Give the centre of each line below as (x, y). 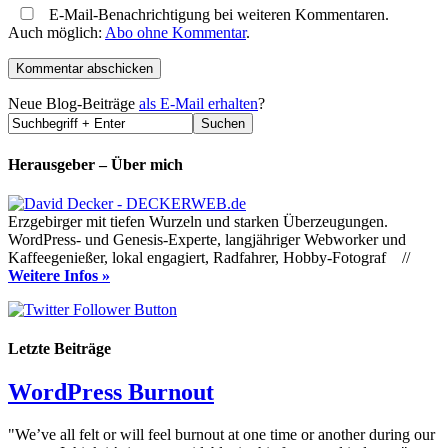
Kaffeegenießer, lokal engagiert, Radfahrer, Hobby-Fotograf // (209, 257)
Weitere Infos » (59, 275)
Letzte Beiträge (59, 349)
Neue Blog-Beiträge (73, 104)
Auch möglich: (56, 33)
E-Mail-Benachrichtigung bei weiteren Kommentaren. (217, 15)
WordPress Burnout (111, 392)
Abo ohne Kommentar (175, 33)
